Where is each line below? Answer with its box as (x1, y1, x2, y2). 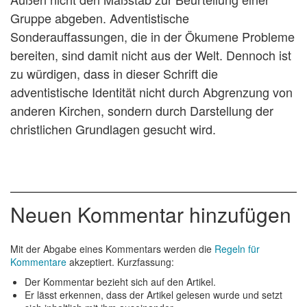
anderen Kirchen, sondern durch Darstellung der (10, 101, 273, 119)
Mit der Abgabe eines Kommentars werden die (10, 241, 214, 256)
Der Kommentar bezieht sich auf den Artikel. (25, 274, 216, 288)
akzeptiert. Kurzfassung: (66, 254, 174, 269)
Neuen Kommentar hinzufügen (10, 199, 291, 229)
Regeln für (214, 241, 260, 256)
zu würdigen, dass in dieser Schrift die (10, 64, 218, 82)
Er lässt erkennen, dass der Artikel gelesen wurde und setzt (25, 287, 282, 302)
